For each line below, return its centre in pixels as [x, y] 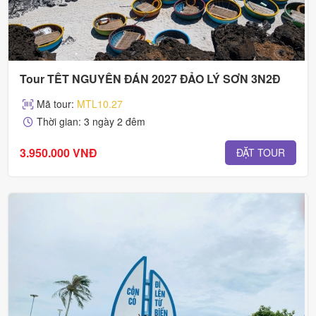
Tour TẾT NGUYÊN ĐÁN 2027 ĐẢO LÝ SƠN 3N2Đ [150, 79]
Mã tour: [57, 104]
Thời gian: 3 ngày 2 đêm [91, 122]
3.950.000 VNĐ [59, 152]
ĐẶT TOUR [261, 153]
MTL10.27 [100, 104]
